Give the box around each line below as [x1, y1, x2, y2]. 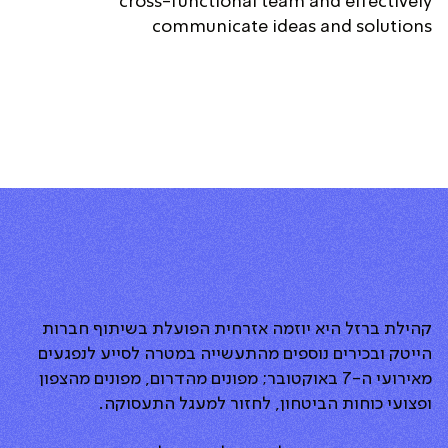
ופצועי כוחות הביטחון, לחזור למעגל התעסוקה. [99, 395, 432, 414]
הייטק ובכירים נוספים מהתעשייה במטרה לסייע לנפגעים [38, 345, 432, 364]
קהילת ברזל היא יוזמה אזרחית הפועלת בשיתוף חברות [42, 320, 432, 339]
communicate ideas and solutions [152, 18, 432, 37]
